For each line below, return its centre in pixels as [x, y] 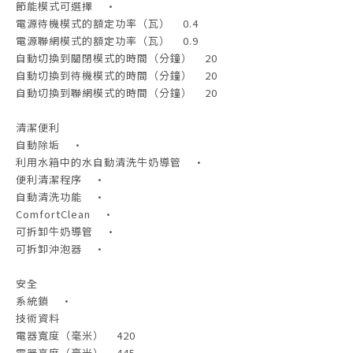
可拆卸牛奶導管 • [66, 232]
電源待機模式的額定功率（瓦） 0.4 [107, 24]
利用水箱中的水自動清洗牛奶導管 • [110, 162]
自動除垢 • [50, 145]
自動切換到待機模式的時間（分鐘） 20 [117, 76]
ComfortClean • [65, 214]
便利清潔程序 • [61, 180]
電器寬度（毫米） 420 [76, 336]
